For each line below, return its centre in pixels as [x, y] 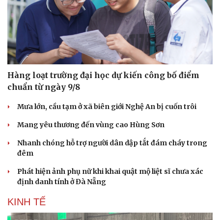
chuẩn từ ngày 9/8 [44, 87]
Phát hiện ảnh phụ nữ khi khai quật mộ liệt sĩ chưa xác [110, 171]
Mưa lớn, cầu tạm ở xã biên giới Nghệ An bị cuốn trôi [107, 106]
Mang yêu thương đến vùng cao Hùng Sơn [91, 124]
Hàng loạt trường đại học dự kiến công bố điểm [103, 75]
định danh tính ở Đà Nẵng [62, 181]
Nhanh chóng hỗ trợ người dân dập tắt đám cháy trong [112, 143]
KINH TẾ [27, 202]
